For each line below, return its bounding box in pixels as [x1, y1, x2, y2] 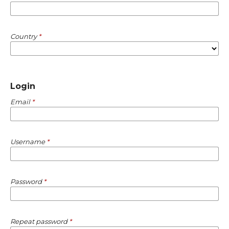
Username [10, 137, 47, 146]
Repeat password [10, 217, 69, 225]
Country [10, 32, 38, 40]
